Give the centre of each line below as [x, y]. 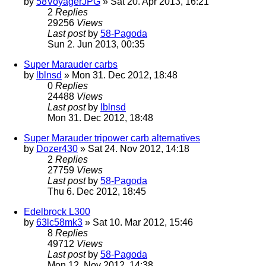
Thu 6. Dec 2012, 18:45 [97, 192]
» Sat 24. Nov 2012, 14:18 [134, 149]
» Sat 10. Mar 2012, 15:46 [138, 223]
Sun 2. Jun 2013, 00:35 [96, 45]
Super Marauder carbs [71, 65]
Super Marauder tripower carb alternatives [112, 138]
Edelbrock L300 [57, 212]
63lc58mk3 [59, 223]
